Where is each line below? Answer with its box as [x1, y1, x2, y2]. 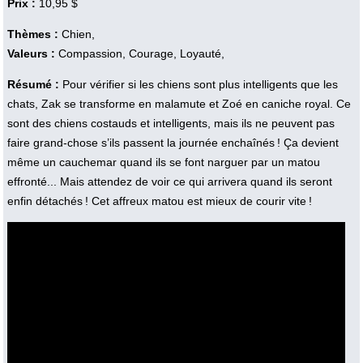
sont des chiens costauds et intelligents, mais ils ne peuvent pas [6, 116, 335, 130]
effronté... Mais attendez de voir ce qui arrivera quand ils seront [6, 174, 332, 188]
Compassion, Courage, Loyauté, [54, 46, 224, 60]
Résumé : [6, 77, 62, 91]
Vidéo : [6, 256, 46, 270]
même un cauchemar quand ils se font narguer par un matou [6, 155, 320, 169]
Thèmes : [6, 27, 58, 41]
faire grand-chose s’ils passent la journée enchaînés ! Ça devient [6, 135, 339, 149]
